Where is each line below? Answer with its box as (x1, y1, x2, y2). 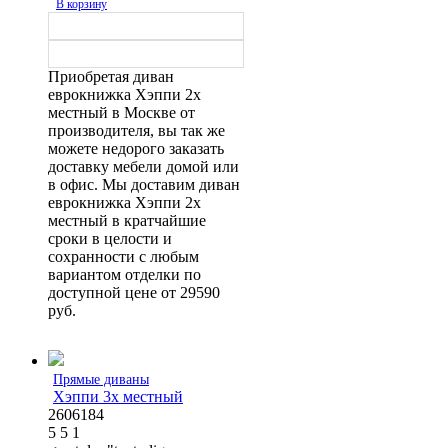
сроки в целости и (48, 229, 172, 247)
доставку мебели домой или (48, 157, 239, 175)
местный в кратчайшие (48, 211, 206, 229)
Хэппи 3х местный (53, 387, 183, 405)
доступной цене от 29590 (48, 283, 220, 301)
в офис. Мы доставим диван (48, 175, 240, 193)
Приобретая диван (48, 67, 174, 85)
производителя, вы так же (48, 121, 225, 139)
